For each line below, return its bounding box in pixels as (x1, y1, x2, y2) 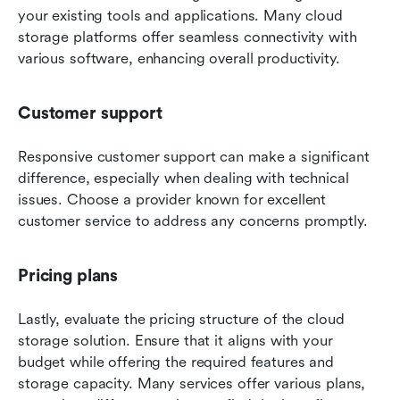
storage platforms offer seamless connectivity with (18, 28, 357, 46)
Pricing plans (18, 265, 119, 286)
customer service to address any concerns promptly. (18, 212, 368, 229)
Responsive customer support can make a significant (18, 147, 370, 165)
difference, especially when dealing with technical (18, 169, 349, 187)
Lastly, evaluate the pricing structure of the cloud (18, 310, 345, 328)
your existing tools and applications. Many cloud (18, 6, 343, 24)
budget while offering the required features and (18, 353, 334, 371)
